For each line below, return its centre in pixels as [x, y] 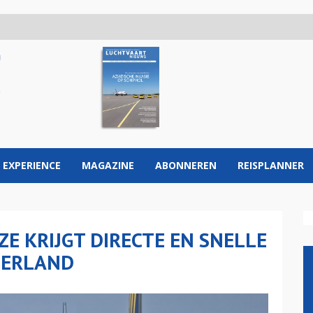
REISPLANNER [271, 165]
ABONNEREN [186, 165]
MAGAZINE [108, 165]
